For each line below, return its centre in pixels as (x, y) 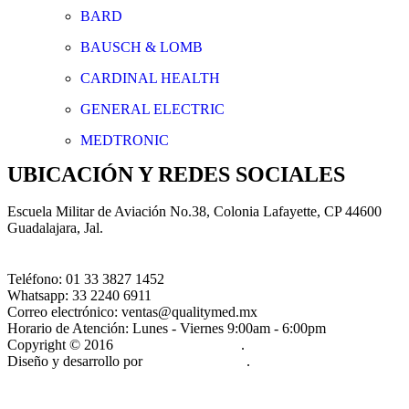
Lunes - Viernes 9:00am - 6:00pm (229, 328)
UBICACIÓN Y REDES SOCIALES (176, 174)
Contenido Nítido (196, 361)
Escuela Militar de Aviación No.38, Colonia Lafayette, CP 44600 (194, 211)
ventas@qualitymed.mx (189, 311)
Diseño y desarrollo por (77, 361)
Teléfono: (37, 278)
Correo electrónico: (64, 311)
